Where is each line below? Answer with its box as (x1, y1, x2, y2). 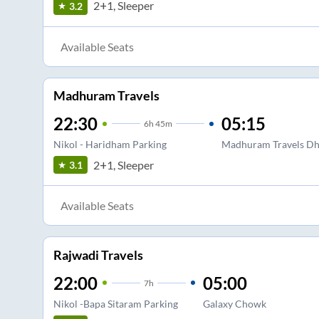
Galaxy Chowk (202, 297, 266, 310)
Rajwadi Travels (53, 246, 143, 263)
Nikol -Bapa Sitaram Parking (53, 297, 178, 310)
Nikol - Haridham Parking (53, 138, 167, 151)
